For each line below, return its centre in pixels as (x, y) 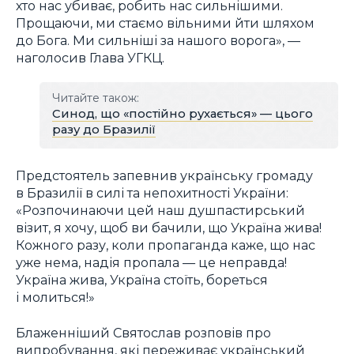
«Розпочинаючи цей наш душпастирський (160, 210)
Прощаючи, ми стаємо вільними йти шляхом (165, 23)
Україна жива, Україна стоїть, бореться (142, 280)
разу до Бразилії (104, 130)
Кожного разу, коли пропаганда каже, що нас (166, 245)
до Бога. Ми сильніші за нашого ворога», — (158, 40)
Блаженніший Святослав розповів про (143, 332)
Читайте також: (95, 98)
